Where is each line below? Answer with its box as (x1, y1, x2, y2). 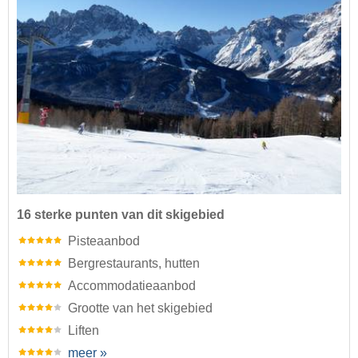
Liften (68, 324, 99, 338)
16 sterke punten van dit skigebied (17, 208, 225, 222)
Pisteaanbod (68, 234, 140, 249)
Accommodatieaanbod (68, 279, 196, 293)
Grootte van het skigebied (68, 301, 213, 316)
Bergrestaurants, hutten (68, 257, 200, 271)
